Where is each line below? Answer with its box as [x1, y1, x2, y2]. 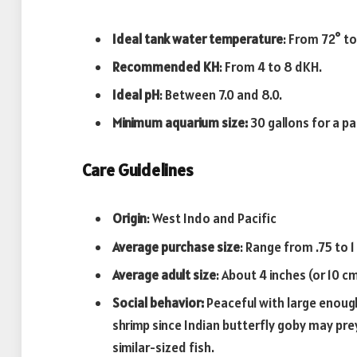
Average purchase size [112, 237, 240, 256]
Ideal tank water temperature [112, 29, 283, 48]
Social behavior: [112, 294, 204, 312]
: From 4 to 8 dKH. [219, 57, 322, 76]
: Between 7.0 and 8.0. [159, 86, 282, 104]
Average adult [112, 265, 190, 284]
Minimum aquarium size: [112, 114, 248, 132]
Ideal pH [112, 86, 159, 104]
